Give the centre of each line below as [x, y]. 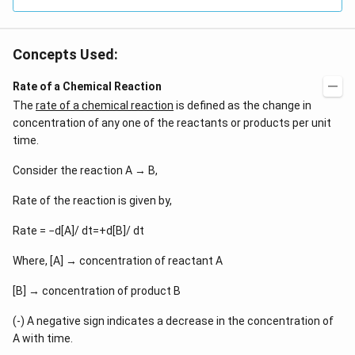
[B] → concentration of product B [97, 291]
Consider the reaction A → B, [85, 170]
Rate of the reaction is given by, [92, 200]
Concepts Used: [65, 54]
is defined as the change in [242, 105]
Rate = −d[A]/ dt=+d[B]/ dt [78, 231]
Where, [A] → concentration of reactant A [118, 261]
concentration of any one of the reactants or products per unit [172, 123]
